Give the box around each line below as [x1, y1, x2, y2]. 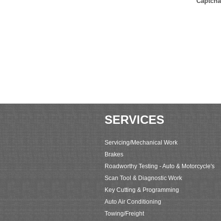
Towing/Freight [105, 210, 144, 218]
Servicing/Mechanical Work [105, 139, 178, 147]
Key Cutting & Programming [105, 186, 179, 194]
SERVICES [105, 113, 164, 127]
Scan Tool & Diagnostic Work [105, 175, 182, 182]
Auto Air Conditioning [105, 198, 161, 206]
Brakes [105, 151, 123, 158]
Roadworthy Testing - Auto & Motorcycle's [105, 163, 215, 170]
